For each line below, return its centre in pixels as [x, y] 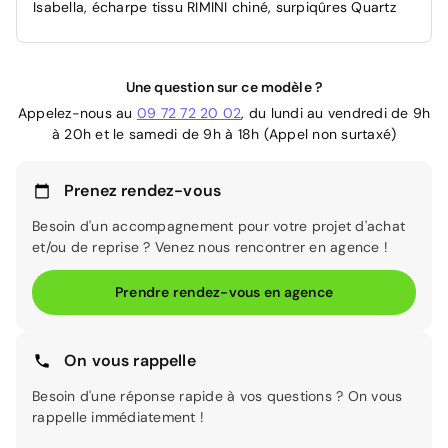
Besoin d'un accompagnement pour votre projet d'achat [218, 226]
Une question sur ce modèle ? [224, 87]
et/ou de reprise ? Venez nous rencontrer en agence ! [210, 247]
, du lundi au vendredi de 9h [336, 113]
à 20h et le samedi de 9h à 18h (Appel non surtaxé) [224, 134]
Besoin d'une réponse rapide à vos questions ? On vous [217, 396]
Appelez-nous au [77, 113]
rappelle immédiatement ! [118, 417]
